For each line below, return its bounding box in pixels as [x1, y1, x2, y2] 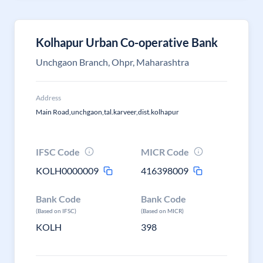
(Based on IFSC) [36, 207, 76, 214]
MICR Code [141, 146, 190, 157]
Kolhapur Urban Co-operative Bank [36, 35, 218, 49]
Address [36, 93, 61, 102]
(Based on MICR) [141, 207, 184, 214]
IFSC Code [36, 146, 80, 157]
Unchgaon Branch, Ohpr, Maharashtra [36, 56, 189, 68]
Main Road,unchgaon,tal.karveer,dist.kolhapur [36, 107, 179, 116]
